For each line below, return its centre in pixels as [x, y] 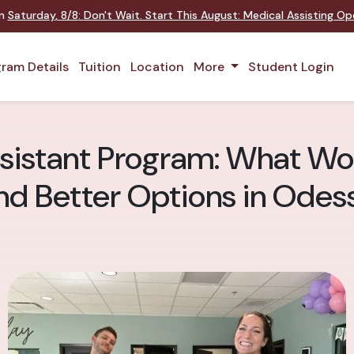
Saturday [31, 15]
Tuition [100, 66]
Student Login [291, 66]
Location [157, 66]
